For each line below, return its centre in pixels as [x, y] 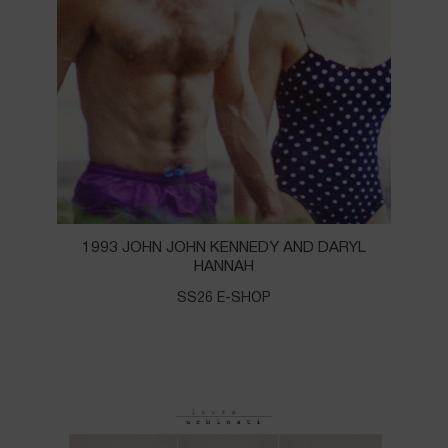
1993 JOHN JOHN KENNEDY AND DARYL [224, 247]
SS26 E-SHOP [224, 298]
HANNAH [224, 266]
